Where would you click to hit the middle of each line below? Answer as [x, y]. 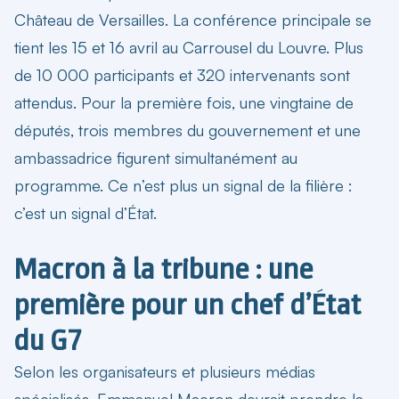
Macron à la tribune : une [164, 269]
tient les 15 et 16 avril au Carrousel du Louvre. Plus [189, 47]
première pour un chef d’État [188, 304]
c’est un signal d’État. [85, 212]
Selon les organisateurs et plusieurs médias [165, 371]
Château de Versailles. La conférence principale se [193, 19]
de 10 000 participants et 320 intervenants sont [182, 74]
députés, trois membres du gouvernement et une [187, 130]
